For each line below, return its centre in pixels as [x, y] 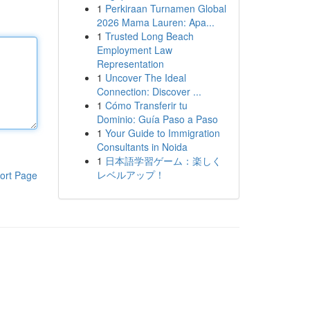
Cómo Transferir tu [146, 105]
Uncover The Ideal [145, 77]
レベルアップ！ [130, 174]
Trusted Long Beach [149, 36]
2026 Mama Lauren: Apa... [155, 22]
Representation [130, 64]
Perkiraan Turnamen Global [165, 8]
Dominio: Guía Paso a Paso [157, 119]
